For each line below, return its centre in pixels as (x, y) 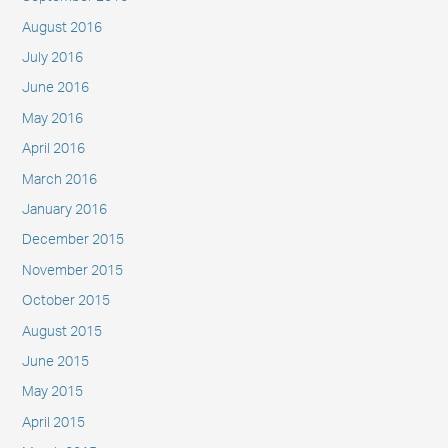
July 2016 (52, 57)
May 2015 (52, 392)
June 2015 (55, 362)
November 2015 (72, 270)
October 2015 (65, 301)
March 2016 (59, 179)
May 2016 (52, 118)
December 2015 (72, 240)
